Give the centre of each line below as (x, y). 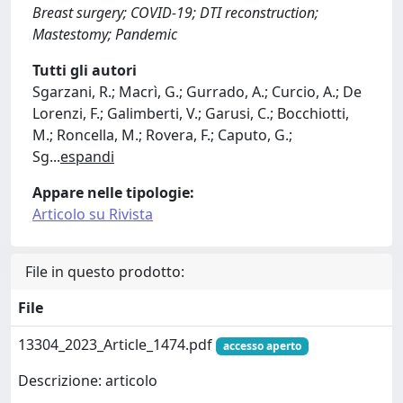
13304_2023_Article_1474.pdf (117, 345)
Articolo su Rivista (93, 214)
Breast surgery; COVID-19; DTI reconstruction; (175, 13)
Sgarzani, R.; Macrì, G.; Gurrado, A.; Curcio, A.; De (197, 92)
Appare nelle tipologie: (113, 193)
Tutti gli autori (85, 70)
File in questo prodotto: (105, 272)
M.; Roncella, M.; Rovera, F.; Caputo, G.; (162, 135)
